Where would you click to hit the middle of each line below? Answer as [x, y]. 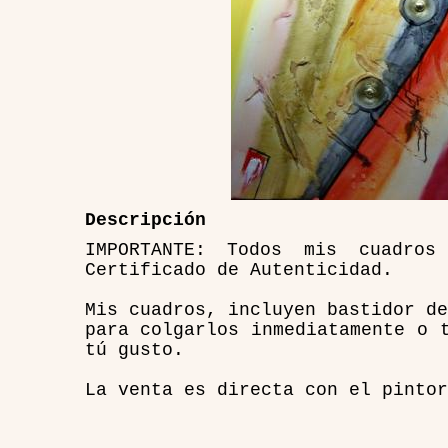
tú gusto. [134, 350]
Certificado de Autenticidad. [238, 270]
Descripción [145, 220]
